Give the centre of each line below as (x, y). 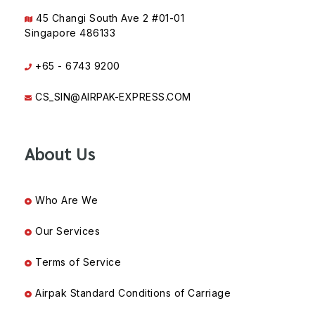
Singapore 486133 (70, 34)
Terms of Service (76, 262)
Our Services (66, 231)
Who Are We (65, 200)
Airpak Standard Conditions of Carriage (131, 293)
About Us (60, 154)
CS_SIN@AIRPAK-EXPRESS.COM (111, 97)
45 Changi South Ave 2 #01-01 (108, 18)
